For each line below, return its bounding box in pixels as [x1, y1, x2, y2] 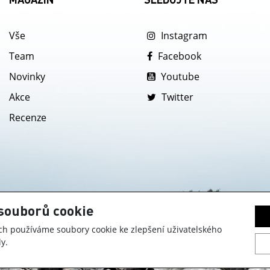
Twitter [159, 90, 193, 104]
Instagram [159, 29, 207, 43]
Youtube [159, 70, 199, 84]
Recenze [9, 111, 46, 125]
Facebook [155, 49, 201, 63]
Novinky [9, 70, 45, 84]
